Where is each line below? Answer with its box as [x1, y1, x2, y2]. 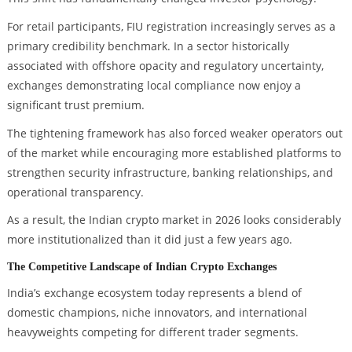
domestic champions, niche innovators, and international [6, 305, 307, 321]
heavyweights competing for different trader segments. [6, 324, 299, 340]
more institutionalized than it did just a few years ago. [6, 232, 292, 247]
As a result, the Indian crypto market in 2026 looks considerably [6, 212, 341, 228]
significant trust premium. [6, 97, 145, 112]
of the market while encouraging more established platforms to [6, 145, 341, 160]
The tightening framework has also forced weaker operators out [6, 125, 343, 141]
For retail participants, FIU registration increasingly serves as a [6, 18, 335, 34]
